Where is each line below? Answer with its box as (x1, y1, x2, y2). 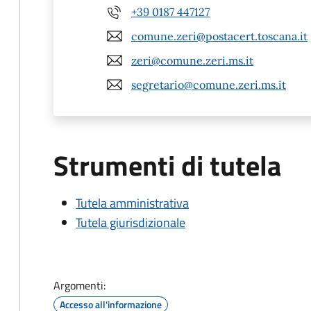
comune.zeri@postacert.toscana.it (131, 28, 308, 43)
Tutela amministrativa (76, 194, 189, 212)
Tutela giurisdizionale (76, 213, 185, 232)
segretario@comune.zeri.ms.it (131, 77, 286, 92)
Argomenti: (53, 277, 106, 294)
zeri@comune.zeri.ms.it (131, 53, 253, 67)
